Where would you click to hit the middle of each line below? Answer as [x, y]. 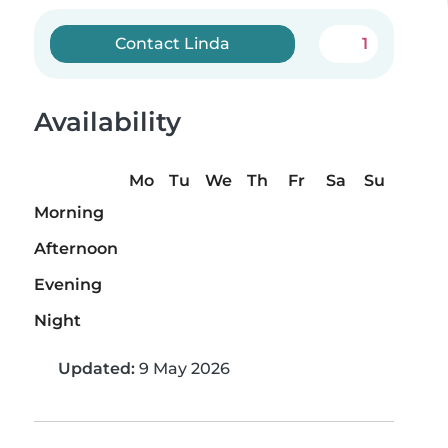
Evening [68, 285]
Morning [69, 213]
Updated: [96, 369]
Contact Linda [173, 43]
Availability [107, 122]
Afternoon [76, 249]
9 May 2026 [182, 369]
